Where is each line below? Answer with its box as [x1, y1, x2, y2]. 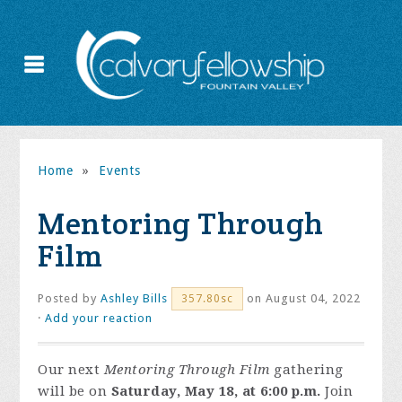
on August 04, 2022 [243, 292, 362, 305]
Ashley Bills [100, 292, 169, 305]
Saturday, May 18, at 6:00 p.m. [110, 383, 321, 399]
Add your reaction [45, 311, 153, 325]
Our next [38, 362, 104, 378]
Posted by [38, 292, 101, 305]
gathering [269, 362, 344, 378]
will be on [38, 383, 111, 399]
